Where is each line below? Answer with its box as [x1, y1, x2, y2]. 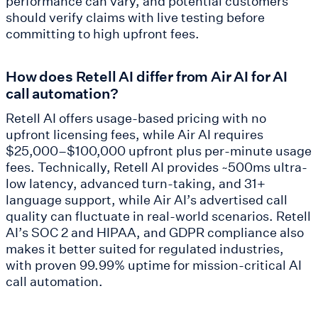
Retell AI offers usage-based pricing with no [6, 109, 266, 127]
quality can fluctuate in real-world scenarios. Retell [6, 207, 311, 225]
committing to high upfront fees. [6, 25, 199, 43]
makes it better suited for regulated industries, [6, 240, 284, 258]
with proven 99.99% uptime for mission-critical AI [6, 256, 302, 274]
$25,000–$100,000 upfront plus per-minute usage [6, 142, 312, 160]
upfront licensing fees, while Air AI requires [6, 126, 263, 143]
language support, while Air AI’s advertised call [6, 191, 287, 209]
